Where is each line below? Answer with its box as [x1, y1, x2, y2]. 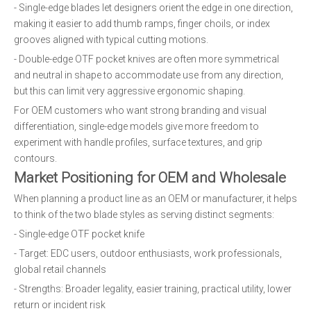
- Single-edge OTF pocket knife [14, 228, 144, 239]
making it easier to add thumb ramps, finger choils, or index [14, 18, 270, 29]
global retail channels [14, 264, 106, 275]
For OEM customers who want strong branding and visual [14, 105, 267, 116]
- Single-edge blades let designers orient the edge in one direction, [14, 2, 293, 13]
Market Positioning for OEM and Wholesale [14, 169, 286, 186]
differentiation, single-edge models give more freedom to [14, 121, 259, 132]
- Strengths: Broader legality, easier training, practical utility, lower [14, 283, 292, 294]
